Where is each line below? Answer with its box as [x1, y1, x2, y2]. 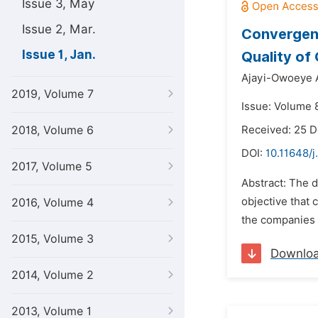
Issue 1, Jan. [22, 48, 96, 62]
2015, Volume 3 [11, 232, 94, 246]
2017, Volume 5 [11, 160, 92, 173]
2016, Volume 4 [11, 196, 94, 209]
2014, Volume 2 [11, 268, 94, 282]
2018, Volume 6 [11, 124, 94, 137]
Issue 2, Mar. [22, 22, 96, 36]
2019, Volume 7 [11, 87, 94, 101]
